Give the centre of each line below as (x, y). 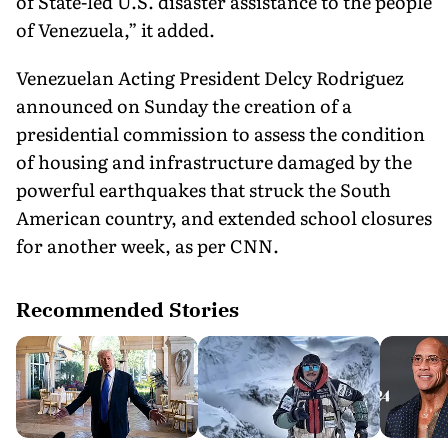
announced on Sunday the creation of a (184, 105)
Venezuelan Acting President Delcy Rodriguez (210, 77)
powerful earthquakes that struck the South (203, 189)
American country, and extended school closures (224, 217)
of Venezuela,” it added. (115, 29)
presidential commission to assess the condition (220, 133)
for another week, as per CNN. (147, 245)
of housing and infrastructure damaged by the (214, 161)
